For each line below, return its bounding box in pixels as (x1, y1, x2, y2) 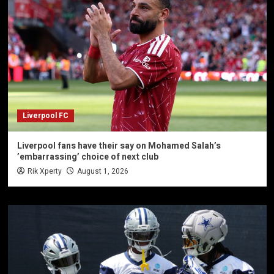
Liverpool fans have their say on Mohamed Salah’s (17, 139, 221, 153)
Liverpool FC (22, 110, 68, 122)
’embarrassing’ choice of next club (17, 150, 158, 164)
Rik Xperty (27, 166, 62, 177)
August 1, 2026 (76, 166, 128, 177)
